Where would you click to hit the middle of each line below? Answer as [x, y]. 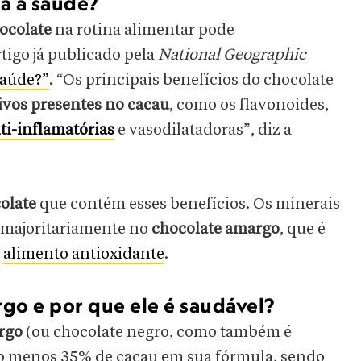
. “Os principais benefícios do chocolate [191, 80]
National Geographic [232, 55]
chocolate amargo [216, 229]
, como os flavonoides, [249, 105]
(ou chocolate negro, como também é [159, 332]
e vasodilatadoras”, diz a [205, 130]
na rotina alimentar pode [143, 30]
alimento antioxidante [84, 254]
